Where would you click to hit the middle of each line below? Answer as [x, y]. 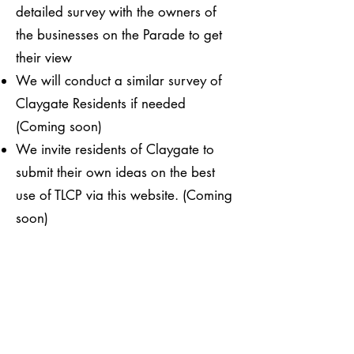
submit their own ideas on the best [115, 172]
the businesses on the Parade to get [119, 35]
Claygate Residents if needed [101, 104]
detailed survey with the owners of [116, 12]
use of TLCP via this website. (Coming [124, 195]
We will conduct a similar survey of [119, 81]
